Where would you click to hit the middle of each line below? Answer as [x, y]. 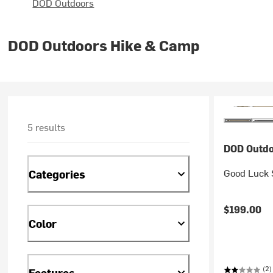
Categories [57, 174]
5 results [47, 127]
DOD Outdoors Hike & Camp [104, 45]
